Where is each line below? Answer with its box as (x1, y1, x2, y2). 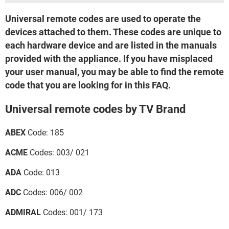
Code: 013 (21, 167, 60, 177)
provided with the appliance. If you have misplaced (5, 53, 213, 64)
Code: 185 (26, 127, 64, 138)
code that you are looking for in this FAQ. (5, 80, 171, 90)
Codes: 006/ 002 (21, 187, 83, 197)
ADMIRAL (5, 207, 41, 217)
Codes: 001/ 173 (41, 207, 103, 217)
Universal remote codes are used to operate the (5, 13, 201, 24)
